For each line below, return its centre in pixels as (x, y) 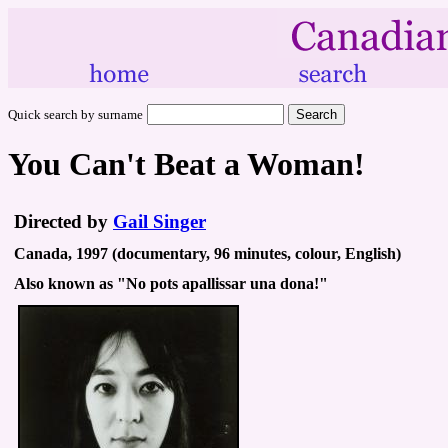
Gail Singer (159, 221)
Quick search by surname (75, 114)
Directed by (63, 221)
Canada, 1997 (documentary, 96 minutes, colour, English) (207, 253)
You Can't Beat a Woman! (186, 164)
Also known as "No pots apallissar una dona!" (171, 283)
